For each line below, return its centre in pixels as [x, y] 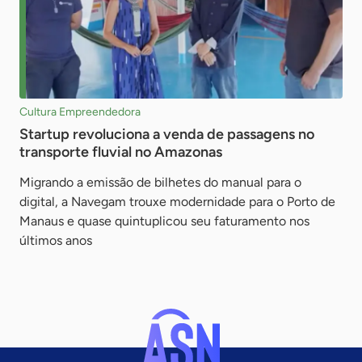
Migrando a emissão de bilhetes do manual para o [160, 182]
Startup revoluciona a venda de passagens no [167, 134]
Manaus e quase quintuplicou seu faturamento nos [164, 221]
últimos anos [56, 240]
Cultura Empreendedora [80, 112]
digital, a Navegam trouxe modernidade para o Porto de [177, 201]
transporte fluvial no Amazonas [121, 152]
